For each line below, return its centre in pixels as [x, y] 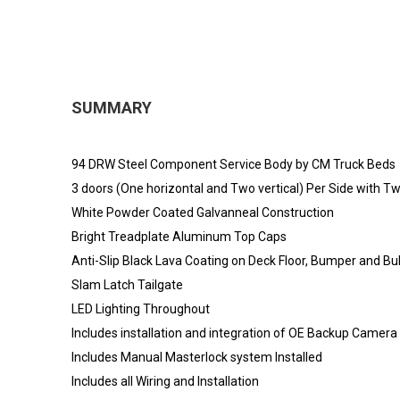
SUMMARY [112, 107]
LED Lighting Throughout [141, 308]
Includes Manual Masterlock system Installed [197, 357]
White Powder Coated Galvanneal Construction [203, 212]
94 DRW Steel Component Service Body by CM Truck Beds [233, 164]
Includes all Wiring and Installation [165, 381]
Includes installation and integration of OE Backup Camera [234, 333]
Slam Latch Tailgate [127, 284]
